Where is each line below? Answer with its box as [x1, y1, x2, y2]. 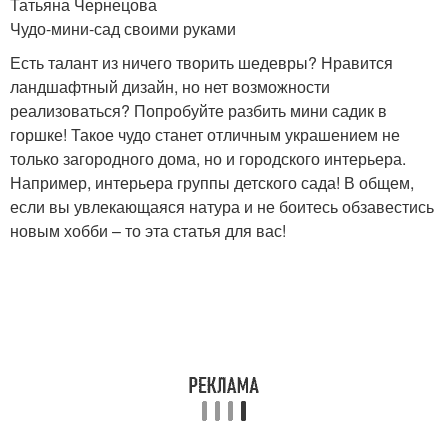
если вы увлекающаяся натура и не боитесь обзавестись [10, 195, 434, 218]
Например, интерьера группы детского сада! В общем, [10, 171, 414, 194]
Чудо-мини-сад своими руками [10, 17, 236, 40]
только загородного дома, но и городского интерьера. [10, 147, 406, 170]
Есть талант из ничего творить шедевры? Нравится [10, 51, 393, 74]
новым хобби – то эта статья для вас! [10, 219, 286, 242]
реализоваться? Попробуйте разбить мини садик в [10, 99, 387, 122]
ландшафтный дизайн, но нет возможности [10, 75, 330, 98]
